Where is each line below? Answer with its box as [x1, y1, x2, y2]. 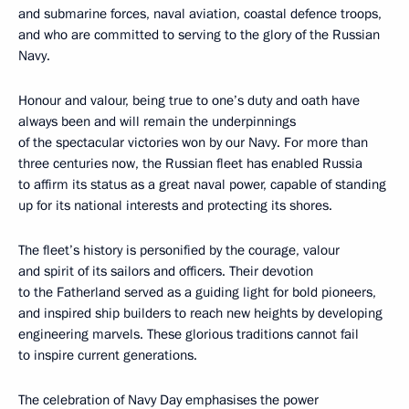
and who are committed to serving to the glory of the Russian [18, 26, 380, 44]
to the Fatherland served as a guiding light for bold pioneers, [18, 283, 376, 301]
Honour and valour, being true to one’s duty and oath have [18, 91, 360, 110]
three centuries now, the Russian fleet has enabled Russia [18, 154, 362, 173]
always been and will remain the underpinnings [18, 112, 296, 131]
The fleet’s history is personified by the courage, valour [18, 241, 340, 259]
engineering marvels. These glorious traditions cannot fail [18, 325, 359, 343]
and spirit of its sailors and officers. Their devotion [18, 262, 313, 280]
